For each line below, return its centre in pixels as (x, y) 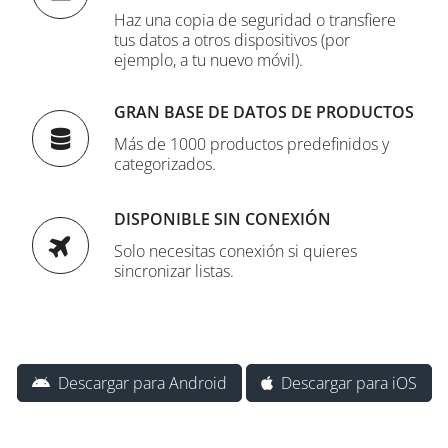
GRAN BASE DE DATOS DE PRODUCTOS (264, 112)
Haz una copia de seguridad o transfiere (255, 20)
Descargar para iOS (344, 383)
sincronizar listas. (174, 271)
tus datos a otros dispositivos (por (232, 40)
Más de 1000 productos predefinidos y (252, 144)
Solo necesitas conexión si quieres (236, 251)
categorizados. (165, 164)
